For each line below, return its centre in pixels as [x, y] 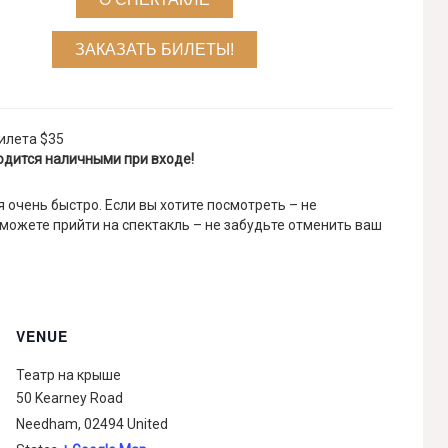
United [147, 424]
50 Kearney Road [69, 398]
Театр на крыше [68, 375]
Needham [47, 424]
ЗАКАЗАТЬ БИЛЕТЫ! [155, 49]
